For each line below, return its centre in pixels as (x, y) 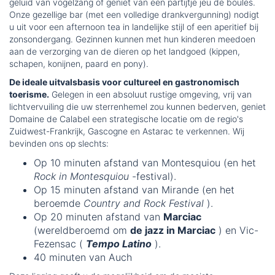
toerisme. (29, 95)
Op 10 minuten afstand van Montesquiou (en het (145, 163)
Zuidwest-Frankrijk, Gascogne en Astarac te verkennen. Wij (127, 131)
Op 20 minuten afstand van (99, 217)
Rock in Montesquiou (81, 176)
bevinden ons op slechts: (59, 144)
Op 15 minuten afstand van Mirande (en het (134, 190)
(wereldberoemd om (82, 230)
